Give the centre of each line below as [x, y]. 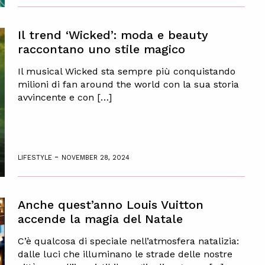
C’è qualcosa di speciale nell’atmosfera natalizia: [128, 241]
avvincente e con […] [64, 97]
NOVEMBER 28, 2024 [95, 157]
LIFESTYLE [36, 157]
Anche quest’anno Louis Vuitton [110, 204]
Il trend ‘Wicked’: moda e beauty [113, 35]
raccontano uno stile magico [101, 49]
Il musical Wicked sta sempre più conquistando [126, 71]
